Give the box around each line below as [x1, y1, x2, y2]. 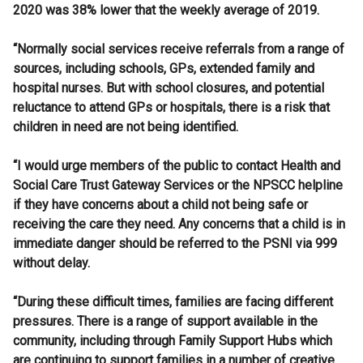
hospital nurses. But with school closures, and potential [13, 80, 324, 96]
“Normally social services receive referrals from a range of [13, 41, 344, 58]
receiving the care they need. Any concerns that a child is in [13, 216, 345, 233]
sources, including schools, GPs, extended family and [13, 61, 314, 77]
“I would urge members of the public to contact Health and [13, 158, 340, 174]
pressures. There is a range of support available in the [13, 314, 318, 330]
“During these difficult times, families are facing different [13, 294, 333, 310]
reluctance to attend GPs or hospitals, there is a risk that [13, 100, 330, 116]
